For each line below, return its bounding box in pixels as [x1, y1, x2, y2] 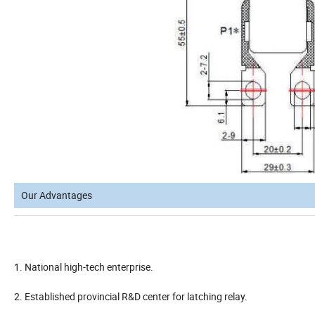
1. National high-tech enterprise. [14, 260, 153, 274]
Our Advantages [21, 188, 92, 202]
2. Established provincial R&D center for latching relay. [14, 290, 247, 304]
